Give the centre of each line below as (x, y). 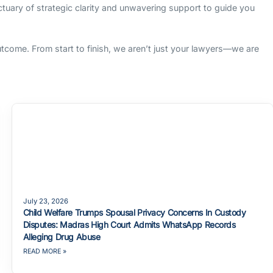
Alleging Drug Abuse (62, 236)
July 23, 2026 (45, 201)
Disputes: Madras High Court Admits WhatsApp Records (129, 224)
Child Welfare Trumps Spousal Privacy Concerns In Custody (134, 212)
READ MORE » (44, 251)
